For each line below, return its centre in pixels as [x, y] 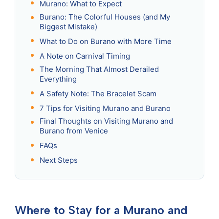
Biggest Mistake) [68, 26]
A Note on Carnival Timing [85, 56]
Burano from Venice [74, 131]
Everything [58, 79]
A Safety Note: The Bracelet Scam [98, 93]
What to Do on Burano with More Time [106, 41]
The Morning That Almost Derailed [99, 69]
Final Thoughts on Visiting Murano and [106, 121]
